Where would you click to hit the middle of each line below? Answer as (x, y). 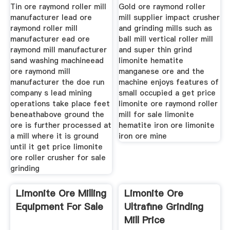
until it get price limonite (56, 147)
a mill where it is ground (54, 136)
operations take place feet (60, 103)
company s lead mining (51, 93)
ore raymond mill (40, 71)
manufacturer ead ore (50, 39)
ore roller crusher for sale (58, 157)
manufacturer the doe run (57, 82)
